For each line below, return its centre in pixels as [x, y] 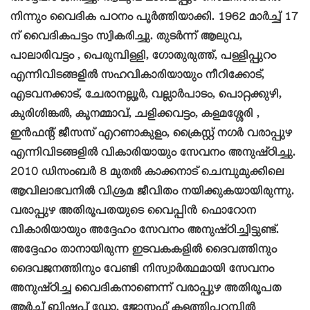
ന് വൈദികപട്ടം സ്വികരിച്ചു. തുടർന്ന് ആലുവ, [126, 38]
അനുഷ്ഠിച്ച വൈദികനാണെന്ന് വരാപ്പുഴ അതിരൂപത [146, 290]
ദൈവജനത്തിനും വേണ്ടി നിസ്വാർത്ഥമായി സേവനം [142, 270]
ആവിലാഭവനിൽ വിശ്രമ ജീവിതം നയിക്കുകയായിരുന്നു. [152, 193]
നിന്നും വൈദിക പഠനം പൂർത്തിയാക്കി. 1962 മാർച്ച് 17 [154, 18]
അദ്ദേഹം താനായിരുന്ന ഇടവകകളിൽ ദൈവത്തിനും [144, 251]
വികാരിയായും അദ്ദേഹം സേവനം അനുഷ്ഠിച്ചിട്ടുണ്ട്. [145, 231]
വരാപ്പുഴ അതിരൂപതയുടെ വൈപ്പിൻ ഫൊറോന [133, 212]
